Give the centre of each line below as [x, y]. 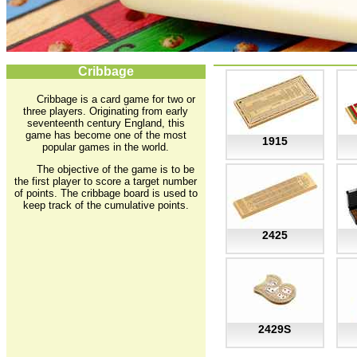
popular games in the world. [106, 147]
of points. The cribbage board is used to [106, 193]
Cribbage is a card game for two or [116, 99]
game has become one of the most [106, 135]
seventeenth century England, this [106, 123]
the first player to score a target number [106, 181]
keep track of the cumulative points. [106, 205]
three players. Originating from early [106, 111]
